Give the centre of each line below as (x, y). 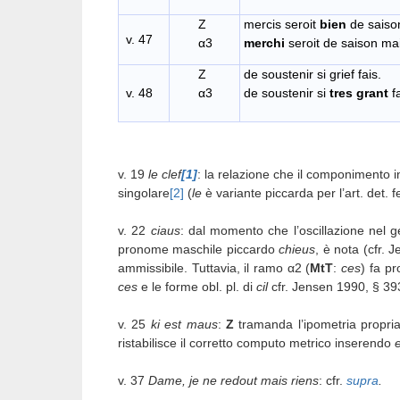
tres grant (359, 93)
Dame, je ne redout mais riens (233, 380)
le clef (165, 174)
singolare (144, 192)
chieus (297, 249)
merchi (264, 43)
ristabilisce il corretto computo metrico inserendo (256, 342)
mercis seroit (282, 25)
